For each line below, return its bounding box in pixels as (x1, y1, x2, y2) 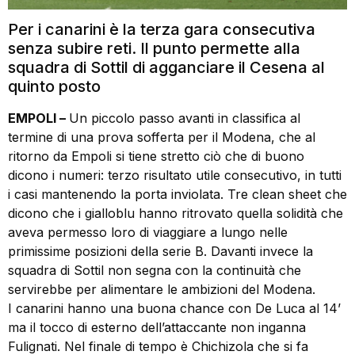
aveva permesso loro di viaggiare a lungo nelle (8, 224, 288, 241)
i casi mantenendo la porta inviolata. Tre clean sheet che (8, 186, 347, 203)
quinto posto (8, 77, 101, 97)
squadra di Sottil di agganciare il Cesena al (8, 58, 325, 78)
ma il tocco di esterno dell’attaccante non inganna (8, 319, 306, 336)
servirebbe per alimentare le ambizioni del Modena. (8, 281, 315, 298)
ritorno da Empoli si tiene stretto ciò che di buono (8, 148, 304, 165)
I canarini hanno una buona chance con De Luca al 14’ (8, 300, 341, 317)
